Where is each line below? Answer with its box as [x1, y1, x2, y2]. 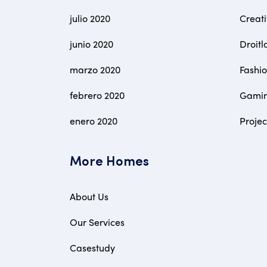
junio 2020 [70, 37, 113, 51]
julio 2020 [70, 11, 110, 25]
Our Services [70, 215, 125, 229]
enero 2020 [70, 114, 117, 128]
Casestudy [70, 241, 115, 254]
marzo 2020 [70, 63, 120, 76]
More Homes [70, 156, 149, 169]
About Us [70, 190, 108, 203]
